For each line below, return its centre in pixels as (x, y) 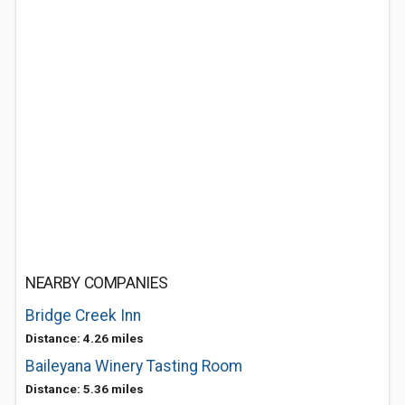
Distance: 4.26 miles (85, 338)
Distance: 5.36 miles (85, 389)
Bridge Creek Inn (83, 316)
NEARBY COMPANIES (97, 283)
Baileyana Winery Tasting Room (134, 366)
